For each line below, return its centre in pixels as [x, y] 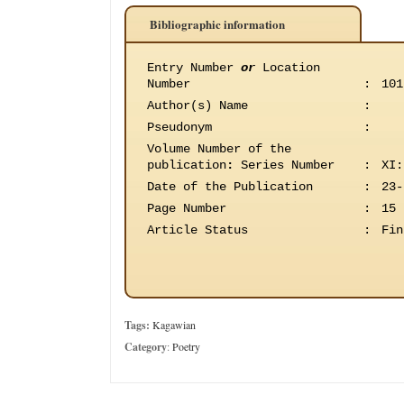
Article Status [197, 230]
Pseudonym [179, 127]
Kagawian [174, 325]
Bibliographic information [217, 24]
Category [146, 347]
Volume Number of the [219, 149]
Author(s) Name [197, 106]
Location [288, 68]
